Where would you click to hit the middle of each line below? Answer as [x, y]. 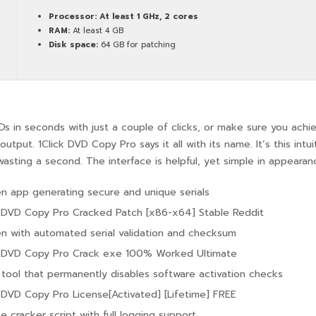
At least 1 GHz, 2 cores [147, 17]
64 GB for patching [137, 45]
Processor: [73, 17]
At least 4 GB [97, 31]
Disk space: [73, 45]
